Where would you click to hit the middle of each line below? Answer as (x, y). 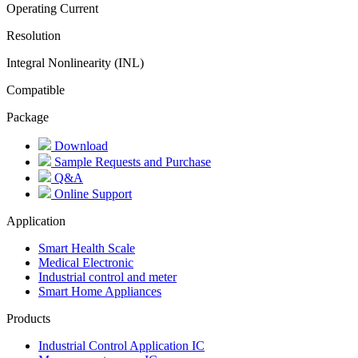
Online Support (91, 194)
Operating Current (52, 9)
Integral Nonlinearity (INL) (75, 63)
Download (80, 146)
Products (28, 319)
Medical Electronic (86, 263)
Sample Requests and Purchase (131, 162)
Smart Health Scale (87, 249)
